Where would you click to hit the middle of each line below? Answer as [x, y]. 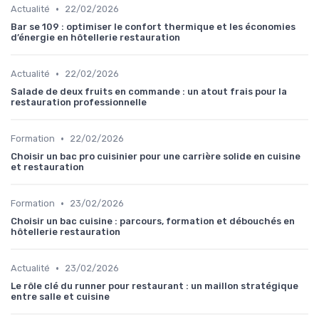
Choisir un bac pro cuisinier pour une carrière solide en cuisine [156, 157]
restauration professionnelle [79, 103]
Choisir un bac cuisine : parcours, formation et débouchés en [153, 221]
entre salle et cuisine [60, 297]
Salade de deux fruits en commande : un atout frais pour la [149, 92]
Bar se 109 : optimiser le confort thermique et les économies [153, 27]
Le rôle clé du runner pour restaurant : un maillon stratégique [155, 286]
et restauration [47, 167]
